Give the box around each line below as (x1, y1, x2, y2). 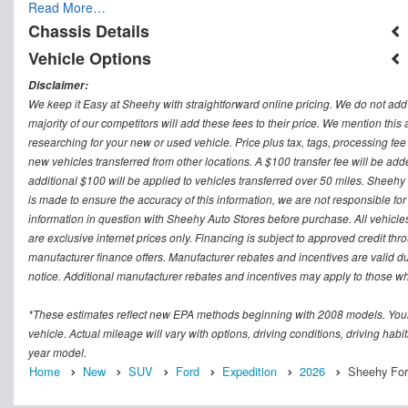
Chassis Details (28, 19, 149, 44)
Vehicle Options (28, 46, 151, 71)
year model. (28, 344, 87, 361)
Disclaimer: (28, 77, 88, 94)
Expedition (222, 362, 277, 381)
